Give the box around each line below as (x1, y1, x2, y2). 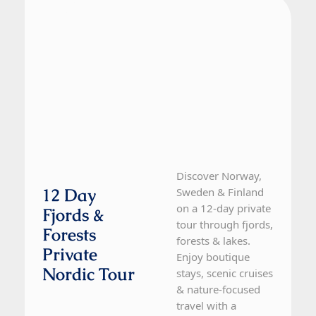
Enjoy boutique (176, 250, 250, 265)
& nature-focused (176, 282, 261, 297)
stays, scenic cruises (176, 266, 274, 281)
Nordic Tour (42, 263, 135, 286)
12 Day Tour (56, 9, 120, 25)
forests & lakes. (176, 233, 251, 248)
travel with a (176, 298, 237, 313)
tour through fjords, (176, 217, 274, 232)
